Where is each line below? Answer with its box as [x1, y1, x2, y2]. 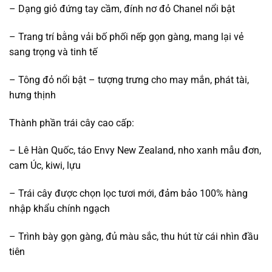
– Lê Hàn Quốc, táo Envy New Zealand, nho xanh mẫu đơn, [9, 144, 261, 157]
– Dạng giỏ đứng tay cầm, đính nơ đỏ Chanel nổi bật [9, 3, 235, 15]
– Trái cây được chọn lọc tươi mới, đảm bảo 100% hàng [9, 188, 248, 200]
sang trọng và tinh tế [9, 46, 97, 58]
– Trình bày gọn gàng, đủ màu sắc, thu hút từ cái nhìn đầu [9, 231, 259, 243]
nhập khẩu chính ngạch [9, 203, 110, 215]
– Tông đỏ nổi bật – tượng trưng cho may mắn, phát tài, [9, 73, 249, 86]
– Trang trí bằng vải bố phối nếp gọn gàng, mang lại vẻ [9, 31, 243, 43]
